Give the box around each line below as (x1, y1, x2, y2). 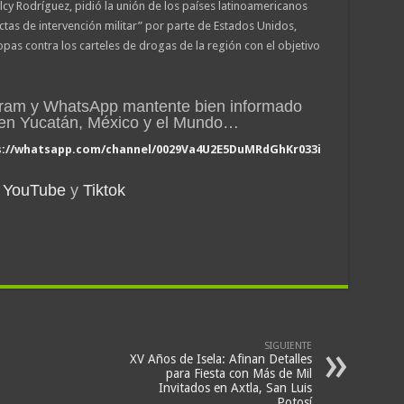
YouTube (2, 181, 66, 199)
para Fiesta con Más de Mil (165, 366, 312, 381)
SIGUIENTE (263, 340, 312, 352)
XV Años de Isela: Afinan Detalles (129, 352, 312, 366)
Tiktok (82, 181, 125, 199)
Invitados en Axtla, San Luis (158, 381, 312, 395)
